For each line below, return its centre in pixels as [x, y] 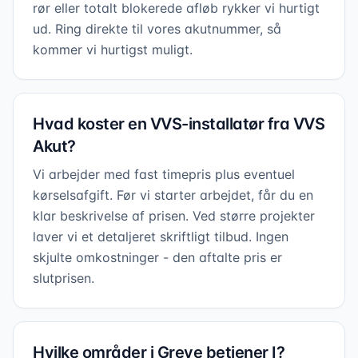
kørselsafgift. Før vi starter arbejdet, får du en [173, 195]
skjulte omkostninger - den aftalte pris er [157, 257]
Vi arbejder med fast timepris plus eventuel [164, 174]
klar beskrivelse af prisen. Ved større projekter [174, 216]
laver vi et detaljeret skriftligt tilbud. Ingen [161, 237]
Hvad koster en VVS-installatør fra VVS [179, 124]
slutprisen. [64, 278]
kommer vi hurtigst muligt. [113, 50]
